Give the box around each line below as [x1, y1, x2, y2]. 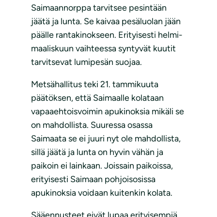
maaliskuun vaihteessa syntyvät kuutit [31, 43, 176, 54]
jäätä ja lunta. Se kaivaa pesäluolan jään [31, 16, 181, 27]
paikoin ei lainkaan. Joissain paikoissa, [31, 160, 173, 171]
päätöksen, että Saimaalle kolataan [31, 93, 164, 104]
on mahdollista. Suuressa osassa [31, 120, 153, 131]
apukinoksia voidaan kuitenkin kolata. [31, 187, 172, 199]
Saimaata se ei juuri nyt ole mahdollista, [31, 133, 181, 144]
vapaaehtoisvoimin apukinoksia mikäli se [31, 106, 184, 117]
